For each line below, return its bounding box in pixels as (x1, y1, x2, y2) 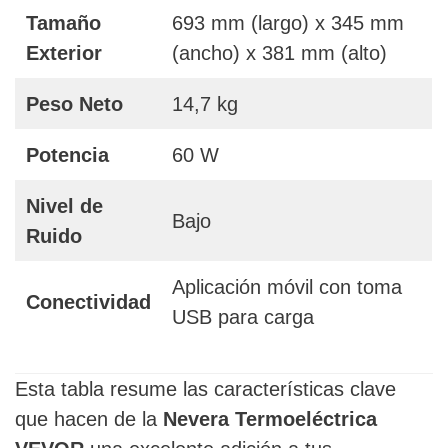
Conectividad (26, 291, 151, 314)
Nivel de (26, 195, 103, 218)
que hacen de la (15, 408, 163, 431)
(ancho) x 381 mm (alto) (172, 42, 387, 65)
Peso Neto (26, 93, 123, 116)
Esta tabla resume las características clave (15, 378, 396, 401)
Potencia (26, 144, 109, 167)
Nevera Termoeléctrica (163, 408, 377, 431)
